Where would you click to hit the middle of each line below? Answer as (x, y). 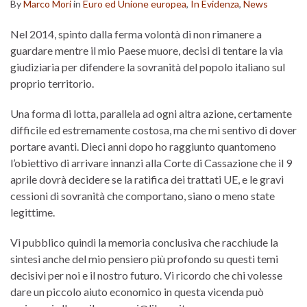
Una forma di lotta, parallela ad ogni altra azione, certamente (151, 113)
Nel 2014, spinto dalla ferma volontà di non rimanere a (136, 34)
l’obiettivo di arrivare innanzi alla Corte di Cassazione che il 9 (151, 162)
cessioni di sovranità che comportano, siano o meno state (143, 195)
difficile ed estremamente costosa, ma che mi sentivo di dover (153, 130)
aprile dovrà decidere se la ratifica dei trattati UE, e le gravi (147, 179)
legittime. (33, 212)
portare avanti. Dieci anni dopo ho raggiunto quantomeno (143, 146)
